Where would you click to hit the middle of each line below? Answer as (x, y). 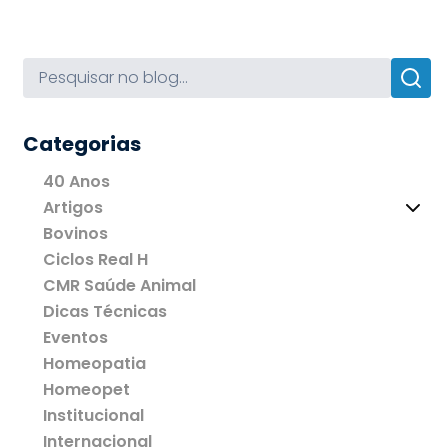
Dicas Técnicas (105, 311)
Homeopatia (95, 363)
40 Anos (77, 181)
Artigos (73, 207)
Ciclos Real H (96, 259)
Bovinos (76, 233)
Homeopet (87, 389)
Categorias (82, 144)
